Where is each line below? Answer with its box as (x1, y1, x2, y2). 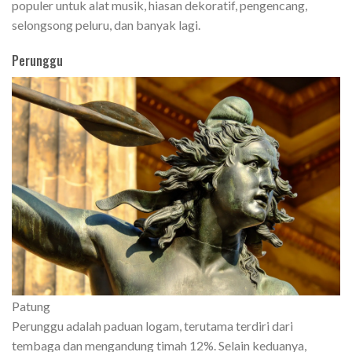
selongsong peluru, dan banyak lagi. (12, 16, 200, 32)
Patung (12, 298, 50, 313)
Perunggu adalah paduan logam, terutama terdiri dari (12, 317, 293, 333)
